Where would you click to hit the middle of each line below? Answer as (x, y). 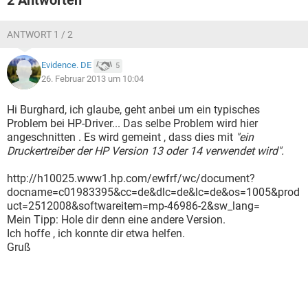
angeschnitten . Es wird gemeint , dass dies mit (121, 137)
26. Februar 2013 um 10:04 (92, 79)
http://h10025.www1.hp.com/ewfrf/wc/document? (131, 178)
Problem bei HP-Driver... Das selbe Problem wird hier (132, 123)
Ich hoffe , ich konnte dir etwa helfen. (96, 233)
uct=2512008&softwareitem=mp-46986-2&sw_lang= (133, 206)
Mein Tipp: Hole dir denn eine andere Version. (116, 220)
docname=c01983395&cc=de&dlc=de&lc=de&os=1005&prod (153, 192)
